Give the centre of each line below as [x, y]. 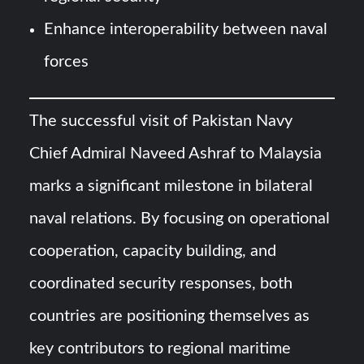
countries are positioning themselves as [170, 316]
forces [67, 61]
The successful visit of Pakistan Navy [161, 121]
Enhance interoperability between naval [186, 29]
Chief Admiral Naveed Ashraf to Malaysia [176, 154]
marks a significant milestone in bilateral [171, 186]
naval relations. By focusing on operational [180, 219]
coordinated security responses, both [161, 284]
